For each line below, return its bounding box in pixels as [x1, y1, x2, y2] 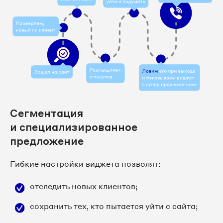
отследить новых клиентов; [30, 181, 138, 192]
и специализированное [10, 120, 137, 134]
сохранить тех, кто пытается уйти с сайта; [30, 201, 198, 212]
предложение [10, 134, 84, 148]
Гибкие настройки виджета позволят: [10, 159, 161, 169]
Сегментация [10, 107, 83, 120]
